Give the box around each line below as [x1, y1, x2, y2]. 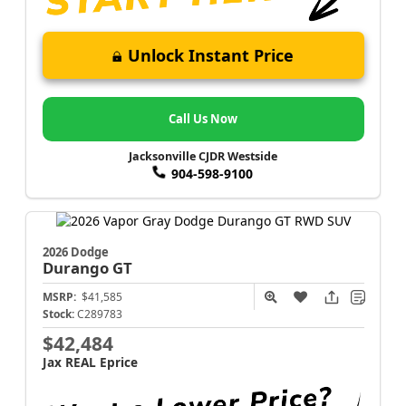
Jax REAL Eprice [42, 353, 138, 371]
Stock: [42, 305, 74, 322]
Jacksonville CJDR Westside [129, 148, 277, 164]
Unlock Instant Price [128, 44, 294, 67]
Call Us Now [169, 111, 237, 128]
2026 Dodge [42, 243, 109, 260]
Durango [42, 256, 112, 278]
